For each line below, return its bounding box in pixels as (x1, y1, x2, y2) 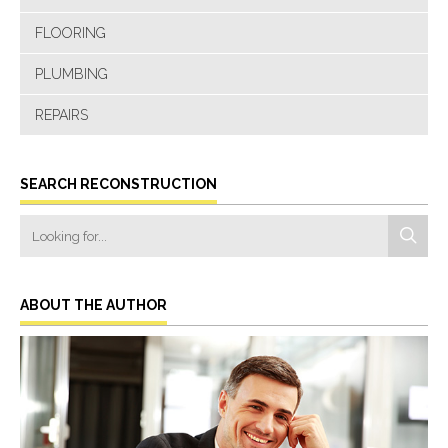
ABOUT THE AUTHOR (20, 296, 167, 313)
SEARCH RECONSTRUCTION (20, 175, 217, 192)
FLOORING (35, 24, 106, 41)
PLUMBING (35, 65, 108, 82)
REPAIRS (35, 106, 88, 123)
